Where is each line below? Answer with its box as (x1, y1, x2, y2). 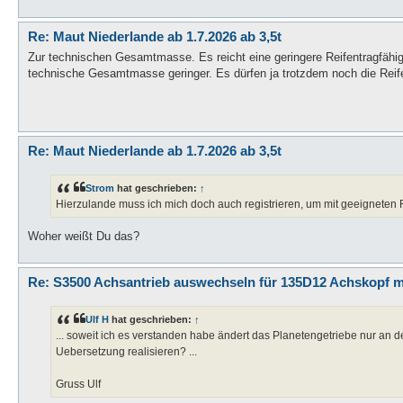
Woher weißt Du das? (28, 229, 139, 244)
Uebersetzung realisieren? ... (56, 345, 197, 359)
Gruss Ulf (56, 378, 101, 391)
